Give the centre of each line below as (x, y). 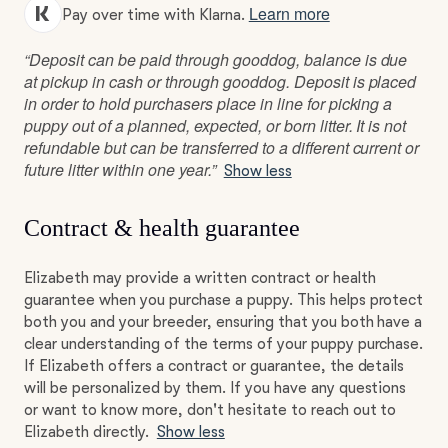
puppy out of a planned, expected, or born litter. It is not (215, 125)
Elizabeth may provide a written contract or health (200, 278)
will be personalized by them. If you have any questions (215, 388)
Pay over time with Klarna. (155, 15)
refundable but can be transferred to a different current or (222, 147)
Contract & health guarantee (162, 228)
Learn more (289, 13)
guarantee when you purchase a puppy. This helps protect (224, 300)
